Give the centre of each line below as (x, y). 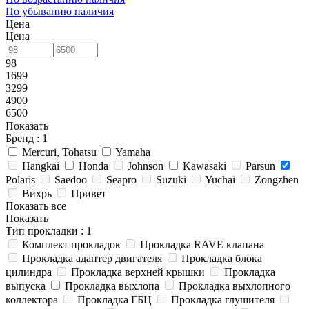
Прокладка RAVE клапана (202, 244)
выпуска (26, 286)
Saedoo (71, 179)
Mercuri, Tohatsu (59, 152)
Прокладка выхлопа (112, 286)
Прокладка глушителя (223, 299)
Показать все (36, 206)
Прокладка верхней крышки (138, 272)
